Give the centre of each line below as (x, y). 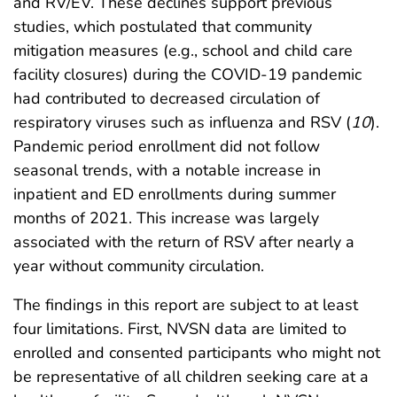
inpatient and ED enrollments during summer (175, 195)
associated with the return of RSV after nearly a (184, 242)
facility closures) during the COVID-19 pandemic (187, 75)
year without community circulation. (139, 266)
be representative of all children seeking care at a (191, 377)
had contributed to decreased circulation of (167, 99)
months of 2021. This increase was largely (166, 218)
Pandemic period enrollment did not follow (167, 147)
